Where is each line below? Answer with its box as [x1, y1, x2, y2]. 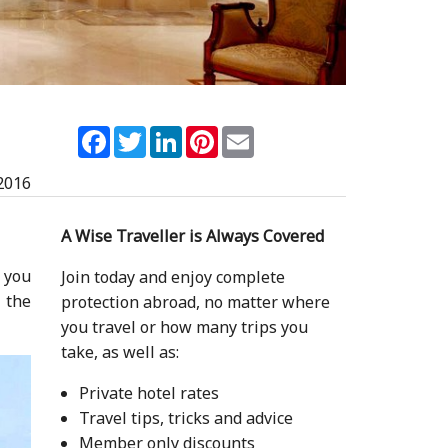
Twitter [146, 123, 204, 146]
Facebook [110, 123, 181, 146]
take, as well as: [60, 341, 179, 364]
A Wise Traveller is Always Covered [60, 225, 324, 248]
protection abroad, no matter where [60, 291, 330, 314]
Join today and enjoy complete [60, 266, 285, 289]
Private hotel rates [78, 382, 219, 405]
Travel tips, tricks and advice [78, 407, 293, 430]
